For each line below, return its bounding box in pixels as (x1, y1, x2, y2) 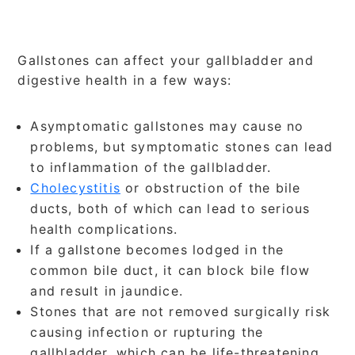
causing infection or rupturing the (30, 323, 264, 340)
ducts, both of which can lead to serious (30, 200, 311, 216)
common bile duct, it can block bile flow (30, 261, 311, 278)
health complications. (30, 220, 178, 237)
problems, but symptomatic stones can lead (30, 138, 334, 155)
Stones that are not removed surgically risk (30, 303, 331, 319)
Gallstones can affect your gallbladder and (17, 52, 314, 68)
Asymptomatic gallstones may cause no (30, 117, 304, 134)
